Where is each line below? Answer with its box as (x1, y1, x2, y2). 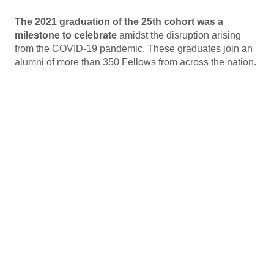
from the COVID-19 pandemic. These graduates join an (15, 43, 253, 54)
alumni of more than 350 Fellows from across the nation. (15, 56, 256, 67)
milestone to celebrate (15, 29, 117, 40)
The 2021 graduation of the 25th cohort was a (15, 16, 223, 27)
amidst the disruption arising (117, 29, 241, 40)
